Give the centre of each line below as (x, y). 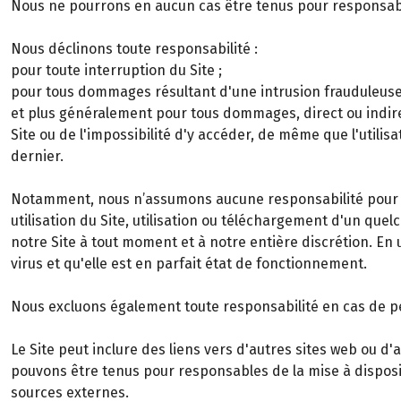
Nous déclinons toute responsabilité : (134, 49)
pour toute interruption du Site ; (116, 70)
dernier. (37, 156)
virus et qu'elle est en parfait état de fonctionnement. (189, 264)
